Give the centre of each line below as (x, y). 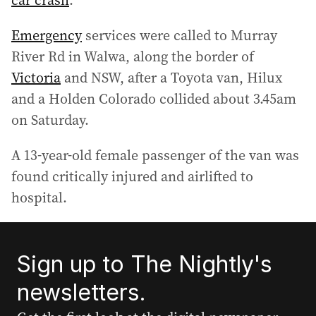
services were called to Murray (180, 35)
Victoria (36, 78)
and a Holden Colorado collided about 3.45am (154, 99)
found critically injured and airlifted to (132, 176)
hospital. (39, 197)
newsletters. (81, 292)
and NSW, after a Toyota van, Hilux (172, 78)
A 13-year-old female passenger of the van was (155, 155)
